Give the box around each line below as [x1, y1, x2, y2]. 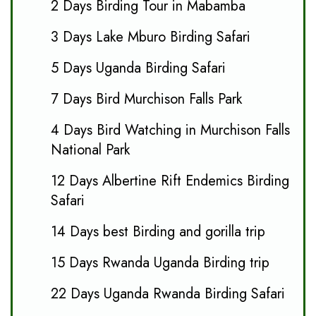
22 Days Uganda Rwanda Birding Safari [51, 283, 285, 304]
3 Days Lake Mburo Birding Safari [51, 26, 250, 47]
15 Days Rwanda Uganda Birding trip [51, 252, 269, 273]
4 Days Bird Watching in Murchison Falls [51, 119, 290, 140]
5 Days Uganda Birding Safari [51, 57, 226, 78]
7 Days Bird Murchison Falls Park [51, 88, 242, 109]
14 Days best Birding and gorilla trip [51, 221, 265, 242]
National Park [51, 139, 130, 160]
